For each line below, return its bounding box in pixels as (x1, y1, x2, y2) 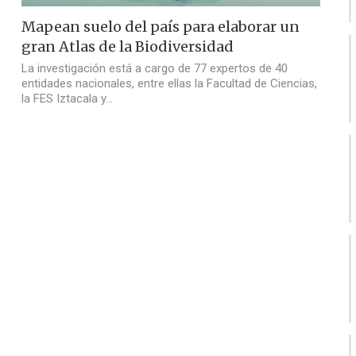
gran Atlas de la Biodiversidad (21, 37, 234, 56)
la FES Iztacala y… (21, 91, 114, 106)
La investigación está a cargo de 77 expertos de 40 (21, 61, 288, 76)
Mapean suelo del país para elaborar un (21, 17, 300, 37)
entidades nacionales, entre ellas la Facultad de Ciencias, (21, 76, 318, 91)
